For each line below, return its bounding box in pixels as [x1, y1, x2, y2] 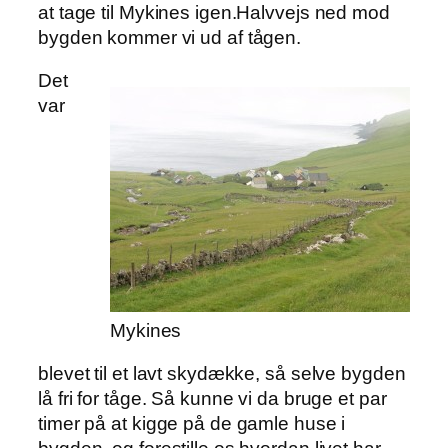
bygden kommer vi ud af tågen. [38, 26, 302, 48]
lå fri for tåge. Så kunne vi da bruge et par [38, 388, 387, 410]
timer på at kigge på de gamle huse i [38, 413, 346, 435]
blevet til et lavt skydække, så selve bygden [38, 363, 406, 385]
